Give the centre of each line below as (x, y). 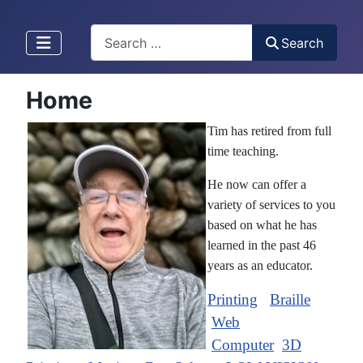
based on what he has (262, 225)
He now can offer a (257, 185)
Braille (290, 300)
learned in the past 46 (262, 246)
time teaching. (243, 152)
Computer (243, 345)
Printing (233, 300)
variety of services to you (271, 205)
